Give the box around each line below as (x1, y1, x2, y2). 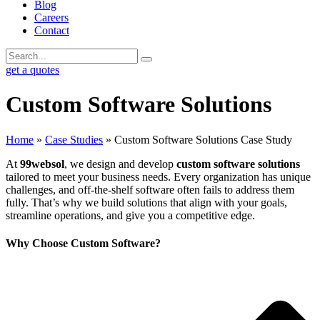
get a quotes (6, 64, 59, 76)
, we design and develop (64, 157, 176, 170)
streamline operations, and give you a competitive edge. (6, 209, 255, 221)
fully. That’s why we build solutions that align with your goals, (6, 196, 287, 209)
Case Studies (45, 133, 103, 146)
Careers (34, 11, 69, 24)
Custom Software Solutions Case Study (114, 133, 292, 146)
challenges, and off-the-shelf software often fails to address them (6, 183, 294, 196)
